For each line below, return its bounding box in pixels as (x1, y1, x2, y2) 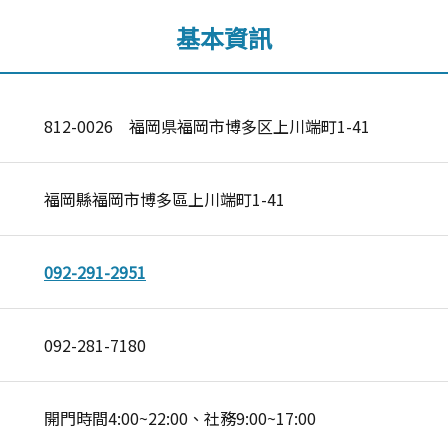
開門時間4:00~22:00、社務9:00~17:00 (44, 406, 316, 430)
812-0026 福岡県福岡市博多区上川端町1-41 (44, 114, 370, 138)
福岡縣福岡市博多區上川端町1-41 (44, 187, 285, 211)
